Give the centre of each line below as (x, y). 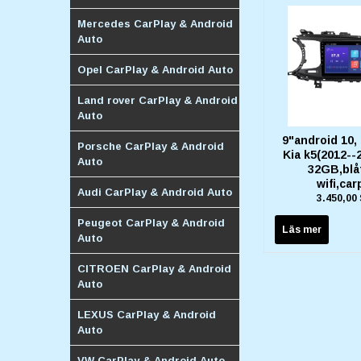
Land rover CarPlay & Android (158, 100)
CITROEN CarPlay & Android (154, 268)
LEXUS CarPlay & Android (147, 314)
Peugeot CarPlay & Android (151, 222)
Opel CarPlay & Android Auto (155, 69)
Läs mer (302, 229)
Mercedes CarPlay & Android (155, 23)
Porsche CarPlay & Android (151, 146)
